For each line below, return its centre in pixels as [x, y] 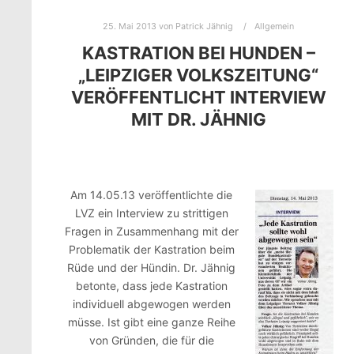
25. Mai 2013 [130, 26]
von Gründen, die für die [151, 341]
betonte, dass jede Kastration [151, 286]
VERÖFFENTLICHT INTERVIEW [198, 97]
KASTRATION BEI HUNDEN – [198, 53]
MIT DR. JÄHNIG [198, 119]
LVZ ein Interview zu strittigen [151, 213]
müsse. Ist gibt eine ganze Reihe [151, 322]
